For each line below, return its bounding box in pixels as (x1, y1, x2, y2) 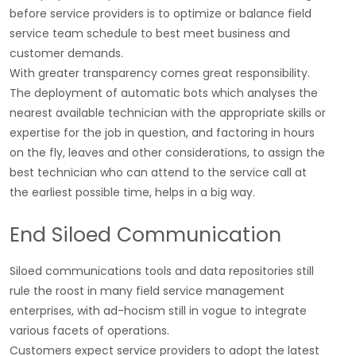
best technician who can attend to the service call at (10, 164, 307, 180)
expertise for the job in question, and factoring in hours (10, 124, 315, 141)
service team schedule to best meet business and (10, 25, 290, 41)
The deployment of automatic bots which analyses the (10, 84, 318, 101)
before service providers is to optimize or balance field (10, 5, 311, 21)
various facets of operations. (10, 322, 169, 339)
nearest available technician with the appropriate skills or (10, 104, 326, 121)
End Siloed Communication (10, 220, 281, 249)
